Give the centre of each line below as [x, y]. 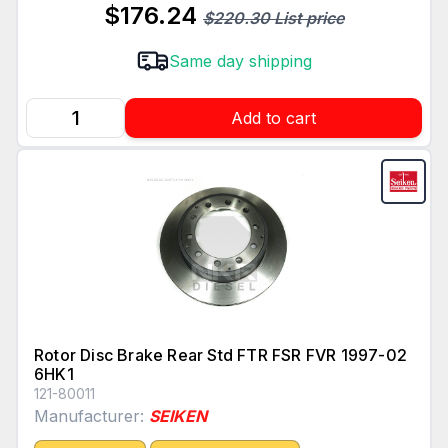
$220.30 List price [273, 18]
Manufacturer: [91, 416]
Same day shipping [240, 61]
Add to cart [273, 118]
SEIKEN [178, 416]
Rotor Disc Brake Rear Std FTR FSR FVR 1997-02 [221, 355]
